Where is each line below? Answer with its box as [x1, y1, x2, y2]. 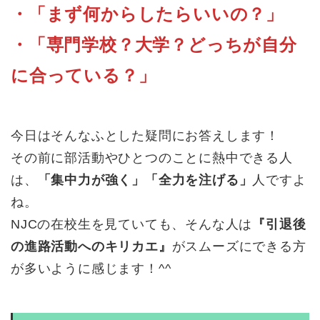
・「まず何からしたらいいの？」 [11, 4, 284, 24]
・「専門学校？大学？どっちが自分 [11, 35, 297, 55]
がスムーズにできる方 [171, 239, 306, 254]
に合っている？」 [11, 66, 156, 86]
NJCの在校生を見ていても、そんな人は [11, 217, 253, 232]
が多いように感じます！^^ [11, 261, 171, 276]
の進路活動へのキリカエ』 [11, 239, 172, 254]
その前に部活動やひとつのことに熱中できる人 [11, 151, 293, 166]
